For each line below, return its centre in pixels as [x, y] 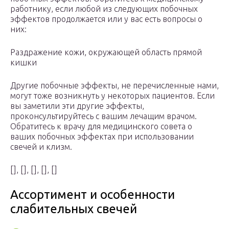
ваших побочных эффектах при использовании [102, 137]
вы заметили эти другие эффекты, [77, 106]
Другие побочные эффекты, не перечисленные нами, [114, 86]
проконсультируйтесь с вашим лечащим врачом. [104, 116]
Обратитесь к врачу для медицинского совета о [101, 127]
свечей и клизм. [41, 147]
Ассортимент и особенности [93, 195]
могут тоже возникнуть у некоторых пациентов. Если [112, 96]
